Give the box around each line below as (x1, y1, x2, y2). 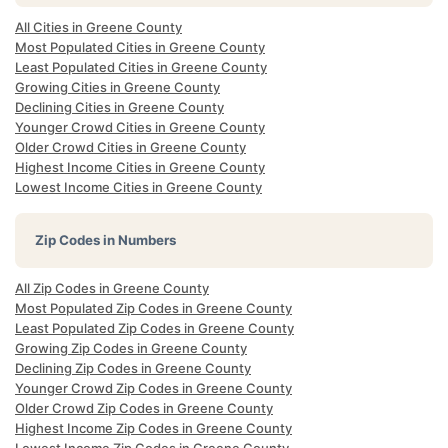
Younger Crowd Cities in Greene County (15, 119, 265, 135)
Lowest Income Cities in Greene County (15, 179, 262, 195)
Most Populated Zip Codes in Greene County (15, 300, 292, 316)
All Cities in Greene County (15, 19, 182, 35)
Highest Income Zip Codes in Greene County (15, 420, 292, 436)
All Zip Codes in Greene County (15, 280, 209, 296)
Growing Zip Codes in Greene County (15, 340, 247, 356)
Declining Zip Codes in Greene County (15, 360, 251, 376)
